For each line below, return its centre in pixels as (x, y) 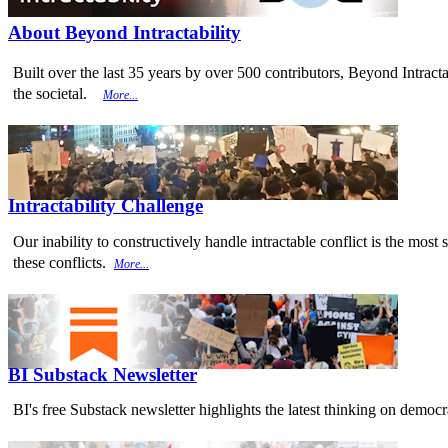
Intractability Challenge (105, 206)
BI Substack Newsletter (102, 374)
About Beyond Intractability (124, 32)
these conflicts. (63, 262)
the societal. (58, 94)
